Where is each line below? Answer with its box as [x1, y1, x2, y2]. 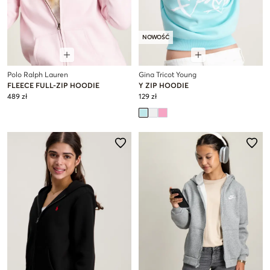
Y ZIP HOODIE [139, 82, 189, 90]
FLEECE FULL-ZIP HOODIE [7, 82, 99, 90]
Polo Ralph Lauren [7, 71, 68, 79]
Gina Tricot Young [139, 71, 196, 79]
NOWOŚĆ [142, 34, 169, 40]
